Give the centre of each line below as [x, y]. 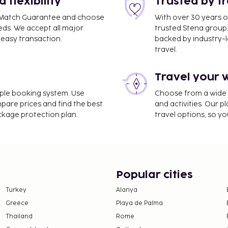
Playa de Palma [139, 204]
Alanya [127, 190]
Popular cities [154, 175]
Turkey [16, 190]
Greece [17, 204]
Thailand [19, 217]
